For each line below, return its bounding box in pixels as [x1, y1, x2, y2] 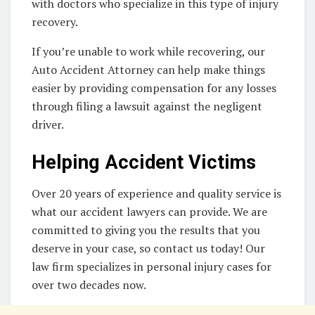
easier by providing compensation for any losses [32, 80, 276, 96]
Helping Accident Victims [32, 150, 256, 174]
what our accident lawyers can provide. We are [32, 204, 267, 220]
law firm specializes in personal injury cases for [32, 259, 271, 275]
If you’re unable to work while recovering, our [32, 44, 265, 60]
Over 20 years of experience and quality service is [32, 186, 281, 202]
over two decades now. [32, 277, 146, 293]
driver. [32, 117, 64, 133]
